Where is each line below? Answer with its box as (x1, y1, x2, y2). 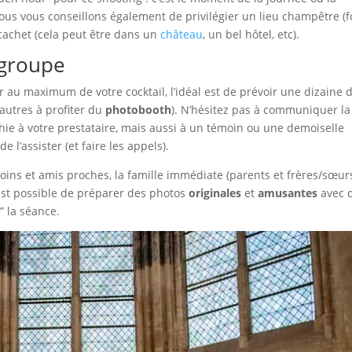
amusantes (258, 185, 318, 200)
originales (189, 185, 242, 200)
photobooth (105, 102, 172, 117)
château (160, 27, 203, 42)
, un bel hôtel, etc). (203, 27, 300, 42)
